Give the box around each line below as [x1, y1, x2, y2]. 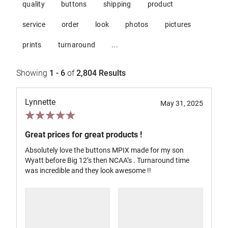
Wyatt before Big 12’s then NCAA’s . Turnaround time [25, 156, 189, 164]
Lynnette [25, 97, 55, 107]
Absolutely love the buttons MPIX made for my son [25, 146, 184, 154]
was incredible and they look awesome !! [25, 166, 151, 175]
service [22, 20, 45, 28]
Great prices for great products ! [25, 130, 142, 139]
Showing [16, 68, 49, 78]
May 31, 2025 [160, 99, 203, 107]
